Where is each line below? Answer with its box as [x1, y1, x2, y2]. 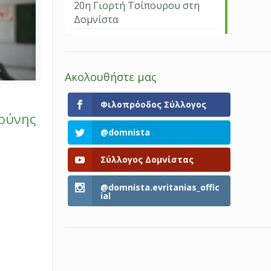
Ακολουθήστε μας [65, 70, 157, 85]
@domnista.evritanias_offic [100, 181, 220, 193]
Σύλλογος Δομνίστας [100, 154, 194, 166]
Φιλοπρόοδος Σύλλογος [100, 99, 207, 111]
